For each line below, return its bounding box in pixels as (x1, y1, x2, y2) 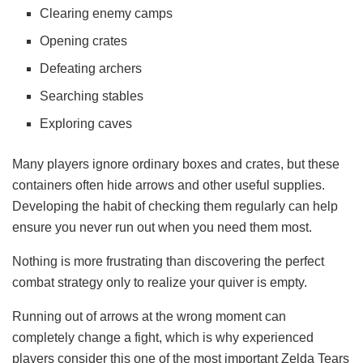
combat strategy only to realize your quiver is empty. (12, 275, 307, 289)
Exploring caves (40, 116, 133, 130)
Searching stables (40, 88, 144, 103)
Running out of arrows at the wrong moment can (12, 309, 286, 323)
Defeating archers (40, 61, 143, 75)
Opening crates (40, 33, 128, 48)
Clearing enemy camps (40, 6, 173, 20)
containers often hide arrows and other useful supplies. (12, 177, 325, 192)
